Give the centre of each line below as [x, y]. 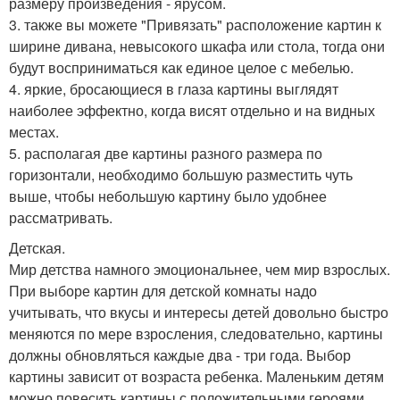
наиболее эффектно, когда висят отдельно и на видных [192, 110]
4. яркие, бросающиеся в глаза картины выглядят [174, 89]
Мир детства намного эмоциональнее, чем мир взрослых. [200, 269]
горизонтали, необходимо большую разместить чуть [181, 175]
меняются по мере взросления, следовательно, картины [196, 333]
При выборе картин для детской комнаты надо [163, 291]
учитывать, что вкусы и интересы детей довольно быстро [199, 312]
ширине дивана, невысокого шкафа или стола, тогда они [197, 46]
